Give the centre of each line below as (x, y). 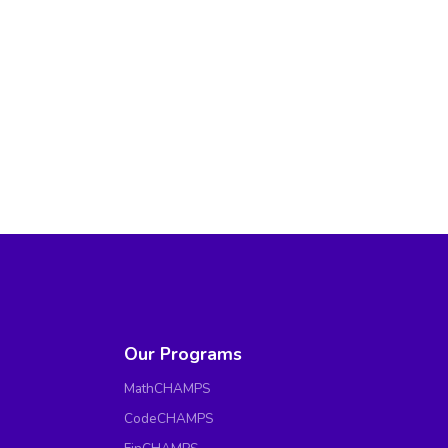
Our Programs (183, 353)
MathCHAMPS (167, 388)
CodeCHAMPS (169, 418)
